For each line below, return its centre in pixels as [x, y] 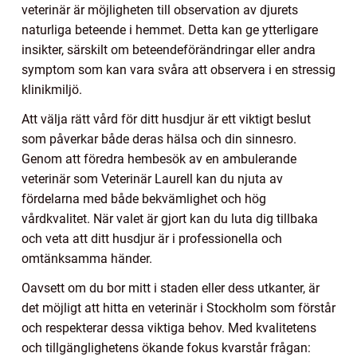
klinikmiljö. [52, 89]
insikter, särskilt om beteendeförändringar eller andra [169, 49]
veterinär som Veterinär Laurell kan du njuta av [152, 178]
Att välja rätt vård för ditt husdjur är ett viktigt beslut [166, 119]
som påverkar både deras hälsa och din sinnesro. [159, 139]
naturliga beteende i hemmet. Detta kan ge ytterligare [170, 29]
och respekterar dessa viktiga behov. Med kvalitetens [169, 328]
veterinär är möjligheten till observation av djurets [160, 10]
